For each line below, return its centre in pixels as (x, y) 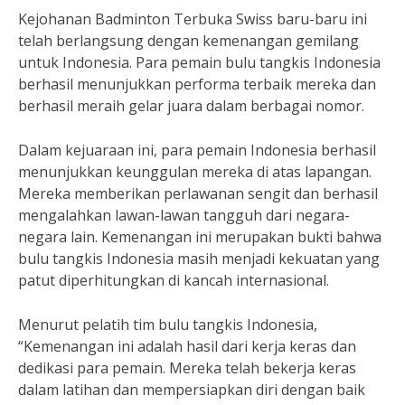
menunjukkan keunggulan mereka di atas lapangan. (195, 172)
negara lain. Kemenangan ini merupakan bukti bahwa (200, 237)
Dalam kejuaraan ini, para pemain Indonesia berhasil (197, 150)
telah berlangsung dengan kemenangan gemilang (188, 41)
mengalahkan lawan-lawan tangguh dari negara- (184, 215)
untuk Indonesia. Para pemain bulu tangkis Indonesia (199, 62)
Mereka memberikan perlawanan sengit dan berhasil (198, 193)
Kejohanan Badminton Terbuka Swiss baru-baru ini (193, 19)
